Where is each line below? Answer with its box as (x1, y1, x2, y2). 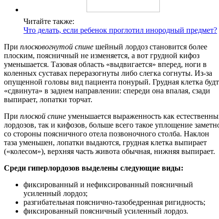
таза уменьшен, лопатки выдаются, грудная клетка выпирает (4, 138, 207, 147)
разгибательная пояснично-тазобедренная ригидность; (23, 198, 205, 207)
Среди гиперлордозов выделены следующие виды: (4, 164, 183, 173)
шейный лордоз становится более (93, 43, 207, 51)
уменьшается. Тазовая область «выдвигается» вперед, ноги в (4, 60, 207, 69)
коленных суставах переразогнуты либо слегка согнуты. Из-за (4, 69, 212, 78)
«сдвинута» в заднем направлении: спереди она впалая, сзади (4, 87, 210, 95)
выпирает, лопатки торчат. (4, 95, 92, 104)
